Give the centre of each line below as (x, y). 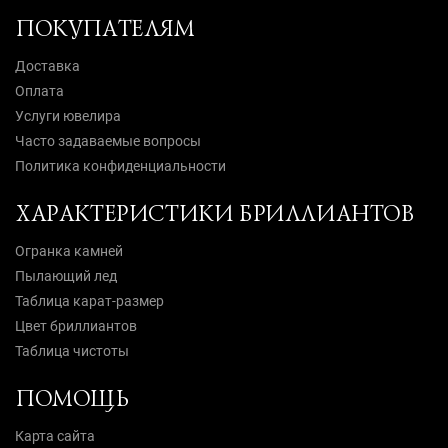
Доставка (47, 66)
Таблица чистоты (72, 351)
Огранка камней (69, 251)
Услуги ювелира (68, 116)
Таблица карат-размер (89, 301)
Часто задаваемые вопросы (108, 141)
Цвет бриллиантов (76, 326)
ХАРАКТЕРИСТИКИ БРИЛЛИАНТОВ (214, 214)
